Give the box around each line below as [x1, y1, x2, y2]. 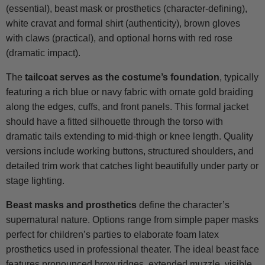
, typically [219, 72, 258, 83]
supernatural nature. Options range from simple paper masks [6, 215, 258, 225]
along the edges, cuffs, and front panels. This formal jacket [6, 102, 248, 112]
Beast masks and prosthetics [6, 200, 137, 211]
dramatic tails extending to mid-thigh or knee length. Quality [6, 131, 253, 142]
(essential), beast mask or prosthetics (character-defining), [6, 4, 247, 14]
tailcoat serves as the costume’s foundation [25, 72, 219, 83]
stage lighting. [6, 176, 64, 186]
